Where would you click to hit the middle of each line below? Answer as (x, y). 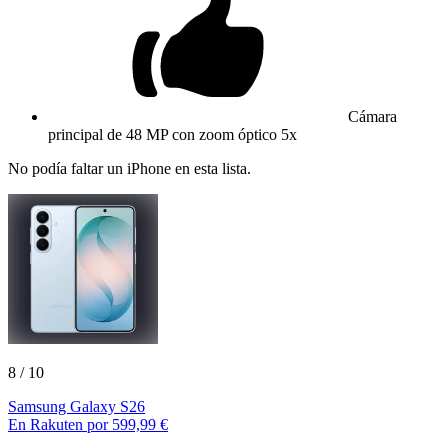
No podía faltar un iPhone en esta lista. (129, 168)
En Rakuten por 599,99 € (88, 424)
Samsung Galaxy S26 (76, 406)
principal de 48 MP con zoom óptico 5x (172, 134)
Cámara (372, 116)
